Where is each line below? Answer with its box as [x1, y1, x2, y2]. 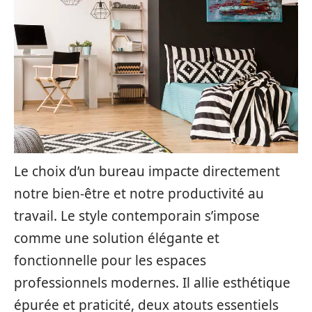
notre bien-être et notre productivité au [14, 185, 264, 203]
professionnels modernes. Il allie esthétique [14, 274, 290, 292]
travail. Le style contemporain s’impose [14, 207, 260, 225]
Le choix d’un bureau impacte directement [14, 162, 280, 180]
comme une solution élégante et [14, 229, 219, 247]
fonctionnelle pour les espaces [14, 251, 206, 270]
